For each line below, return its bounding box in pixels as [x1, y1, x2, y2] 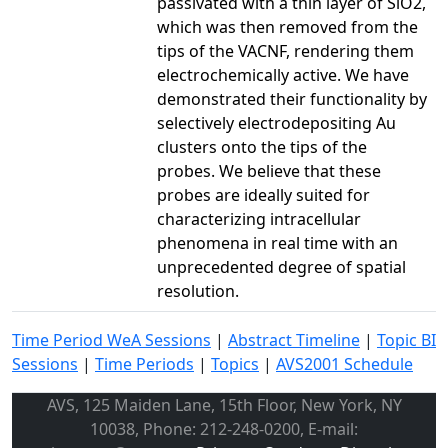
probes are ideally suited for [157, 183, 370, 206]
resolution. [157, 279, 239, 302]
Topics [211, 352, 259, 375]
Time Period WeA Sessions [12, 328, 211, 351]
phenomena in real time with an [157, 231, 398, 254]
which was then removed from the [157, 15, 418, 38]
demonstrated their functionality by [157, 87, 427, 110]
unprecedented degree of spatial [157, 255, 406, 278]
